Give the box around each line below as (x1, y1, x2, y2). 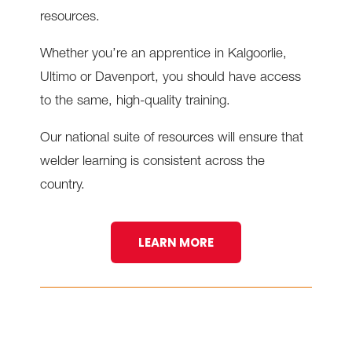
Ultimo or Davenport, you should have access (39, 71, 301, 86)
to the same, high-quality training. (39, 95, 230, 109)
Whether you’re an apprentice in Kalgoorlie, (39, 48, 287, 62)
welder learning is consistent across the (39, 156, 265, 170)
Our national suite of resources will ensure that (39, 132, 303, 146)
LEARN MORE (137, 234, 214, 251)
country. (39, 179, 85, 193)
